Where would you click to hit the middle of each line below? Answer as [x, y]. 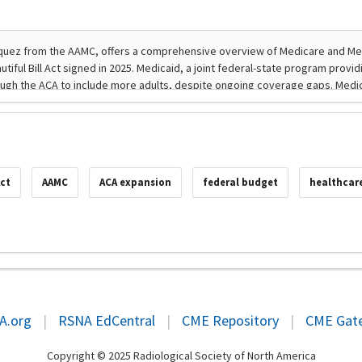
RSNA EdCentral [106, 321]
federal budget [240, 183]
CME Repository [230, 321]
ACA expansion [136, 183]
